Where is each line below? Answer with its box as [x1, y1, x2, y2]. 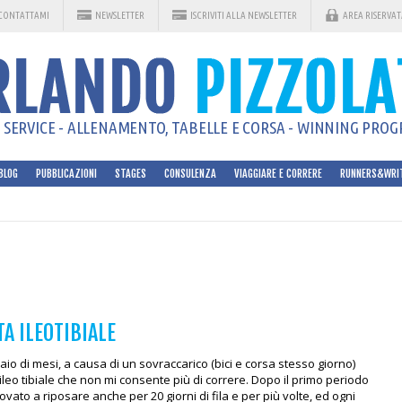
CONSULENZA [164, 167, 216, 180]
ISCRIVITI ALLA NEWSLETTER [190, 10, 297, 21]
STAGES [115, 167, 146, 180]
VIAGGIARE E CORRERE [234, 167, 322, 180]
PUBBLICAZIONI [36, 167, 97, 180]
